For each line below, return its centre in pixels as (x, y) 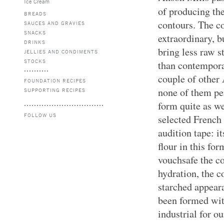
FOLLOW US (40, 115)
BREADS (35, 13)
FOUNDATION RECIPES (55, 80)
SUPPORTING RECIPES (55, 90)
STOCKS (35, 61)
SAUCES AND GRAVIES (54, 23)
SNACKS (35, 32)
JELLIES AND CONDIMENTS (61, 51)
